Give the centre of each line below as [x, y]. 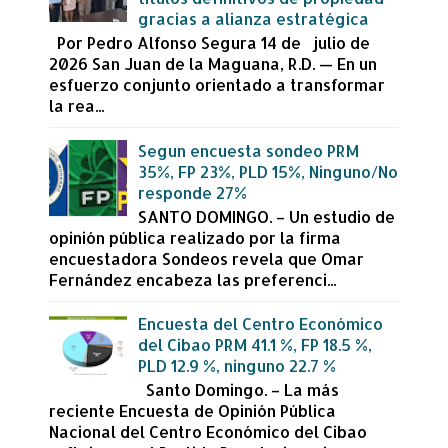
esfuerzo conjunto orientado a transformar [217, 85]
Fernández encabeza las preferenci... [192, 279]
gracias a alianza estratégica [254, 19]
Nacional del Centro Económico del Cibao [208, 432]
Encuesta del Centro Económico [261, 324]
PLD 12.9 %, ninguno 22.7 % [237, 366]
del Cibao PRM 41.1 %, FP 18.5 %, [255, 345]
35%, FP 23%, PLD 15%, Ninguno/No [268, 171]
